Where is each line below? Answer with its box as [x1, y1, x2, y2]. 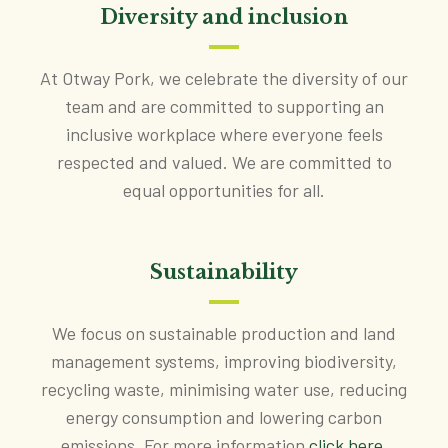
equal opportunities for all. [123, 178, 325, 201]
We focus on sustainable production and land [52, 321, 396, 344]
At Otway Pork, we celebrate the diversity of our [40, 66, 408, 89]
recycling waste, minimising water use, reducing [41, 377, 407, 400]
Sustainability [150, 259, 298, 284]
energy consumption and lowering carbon [66, 405, 382, 428]
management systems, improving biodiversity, [51, 349, 397, 372]
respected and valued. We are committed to [56, 150, 392, 173]
